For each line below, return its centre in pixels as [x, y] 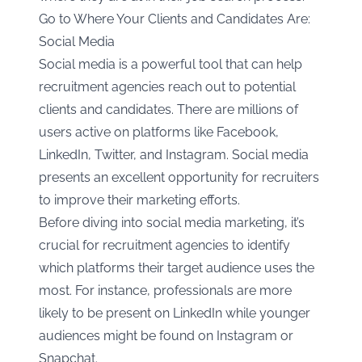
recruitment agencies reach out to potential [167, 87]
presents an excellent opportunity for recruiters [179, 178]
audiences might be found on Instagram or [166, 336]
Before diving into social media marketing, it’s [172, 223]
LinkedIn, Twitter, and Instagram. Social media [174, 155]
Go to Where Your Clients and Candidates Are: [175, 19]
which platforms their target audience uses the [177, 268]
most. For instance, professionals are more [165, 291]
